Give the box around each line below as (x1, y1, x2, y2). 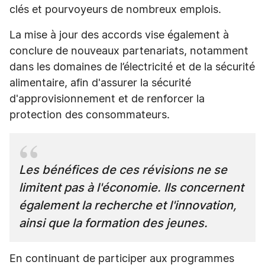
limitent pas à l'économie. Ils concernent (19, 182, 244, 194)
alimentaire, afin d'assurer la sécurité (9, 78, 191, 89)
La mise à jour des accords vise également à (9, 30, 229, 41)
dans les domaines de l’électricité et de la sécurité (9, 62, 255, 73)
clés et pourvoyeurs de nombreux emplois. (9, 5, 221, 15)
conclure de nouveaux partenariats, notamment (9, 46, 248, 57)
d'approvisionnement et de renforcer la (9, 94, 205, 105)
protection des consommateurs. (9, 110, 170, 121)
